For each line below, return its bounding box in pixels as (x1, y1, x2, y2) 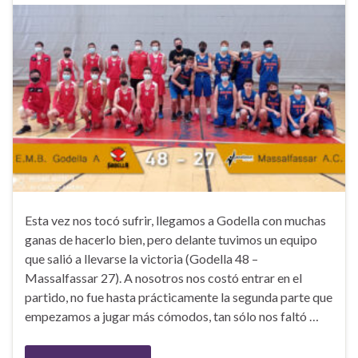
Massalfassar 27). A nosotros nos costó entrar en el (25, 270, 302, 286)
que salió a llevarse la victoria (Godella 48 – (25, 251, 258, 267)
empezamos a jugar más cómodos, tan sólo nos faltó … (25, 308, 319, 324)
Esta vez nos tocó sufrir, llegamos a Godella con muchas (25, 213, 326, 229)
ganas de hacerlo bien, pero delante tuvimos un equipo (25, 232, 317, 248)
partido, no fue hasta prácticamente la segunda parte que (25, 289, 332, 305)
